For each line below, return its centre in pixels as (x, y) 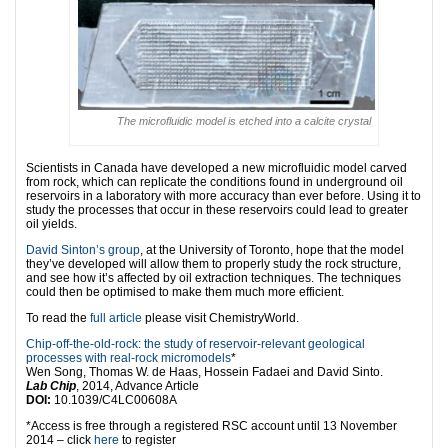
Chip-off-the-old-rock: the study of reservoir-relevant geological (195, 344)
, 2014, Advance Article (137, 386)
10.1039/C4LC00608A (115, 400)
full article (116, 318)
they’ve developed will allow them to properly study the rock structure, (213, 264)
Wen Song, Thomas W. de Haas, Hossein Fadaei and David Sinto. (204, 372)
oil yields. (51, 224)
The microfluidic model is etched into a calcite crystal (244, 121)
